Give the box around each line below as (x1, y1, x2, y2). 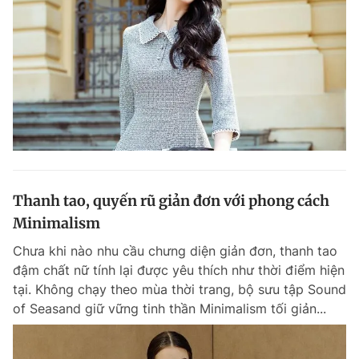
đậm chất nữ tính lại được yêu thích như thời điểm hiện (13, 261, 345, 278)
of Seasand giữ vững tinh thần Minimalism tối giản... (13, 300, 326, 317)
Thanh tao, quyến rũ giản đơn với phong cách (13, 191, 329, 210)
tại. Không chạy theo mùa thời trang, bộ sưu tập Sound (13, 280, 346, 297)
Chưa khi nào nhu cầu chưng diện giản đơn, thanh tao (13, 242, 337, 259)
